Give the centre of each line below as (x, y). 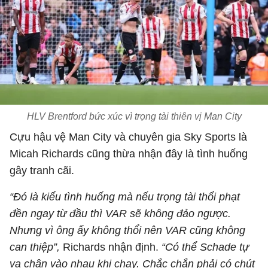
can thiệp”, (35, 247)
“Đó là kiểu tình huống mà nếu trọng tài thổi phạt (125, 197)
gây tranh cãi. (42, 170)
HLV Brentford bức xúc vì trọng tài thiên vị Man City (134, 116)
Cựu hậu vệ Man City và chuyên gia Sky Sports (124, 137)
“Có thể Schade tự (205, 247)
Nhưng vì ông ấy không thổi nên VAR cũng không (127, 230)
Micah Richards (47, 154)
